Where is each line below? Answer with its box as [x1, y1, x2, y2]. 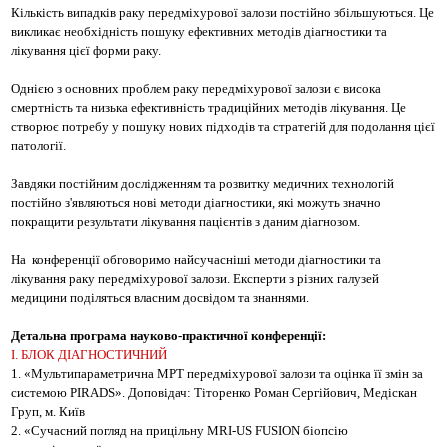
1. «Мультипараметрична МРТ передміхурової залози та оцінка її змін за [11, 366, 423, 381]
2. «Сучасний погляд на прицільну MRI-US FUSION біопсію [11, 423, 348, 438]
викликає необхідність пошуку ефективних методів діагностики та [11, 24, 387, 39]
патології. [11, 138, 66, 153]
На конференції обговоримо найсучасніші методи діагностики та [11, 252, 381, 267]
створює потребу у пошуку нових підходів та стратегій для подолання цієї [11, 119, 435, 134]
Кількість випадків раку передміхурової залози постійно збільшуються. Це [11, 5, 434, 20]
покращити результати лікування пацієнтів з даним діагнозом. [11, 214, 360, 229]
